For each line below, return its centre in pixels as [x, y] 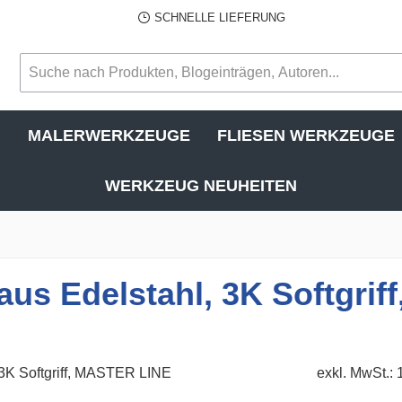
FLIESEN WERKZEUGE [306, 135]
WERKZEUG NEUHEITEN [201, 186]
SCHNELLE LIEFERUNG [219, 17]
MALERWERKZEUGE [109, 135]
